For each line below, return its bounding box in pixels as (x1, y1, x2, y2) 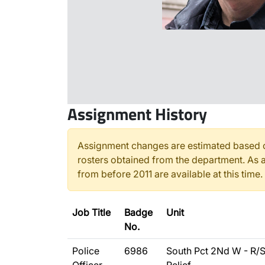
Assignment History (67, 101, 207, 127)
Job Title (72, 206, 111, 218)
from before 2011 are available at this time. (77, 168, 263, 180)
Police (72, 245, 99, 257)
